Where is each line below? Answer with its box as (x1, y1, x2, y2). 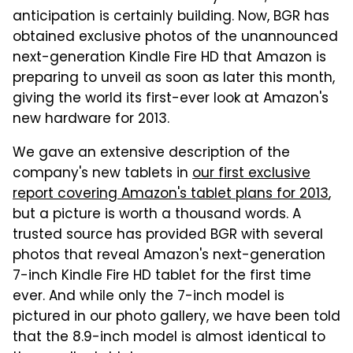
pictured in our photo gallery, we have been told (13, 306, 340, 329)
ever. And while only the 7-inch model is (13, 285, 284, 308)
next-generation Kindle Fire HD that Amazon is (13, 46, 326, 69)
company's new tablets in (13, 162, 192, 185)
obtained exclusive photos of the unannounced (13, 26, 338, 49)
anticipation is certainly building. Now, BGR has (13, 6, 329, 28)
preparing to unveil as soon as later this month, (13, 67, 335, 90)
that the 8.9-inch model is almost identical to (13, 326, 325, 349)
